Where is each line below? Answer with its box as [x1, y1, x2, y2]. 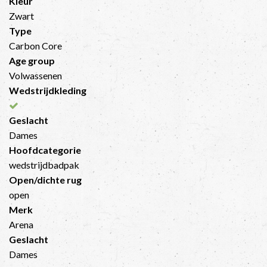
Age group [9, 54, 55, 66]
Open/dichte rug [9, 173, 82, 185]
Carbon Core [9, 39, 62, 51]
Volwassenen [9, 69, 62, 81]
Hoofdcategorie [9, 144, 81, 156]
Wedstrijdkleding [9, 84, 86, 96]
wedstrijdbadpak [9, 159, 79, 170]
